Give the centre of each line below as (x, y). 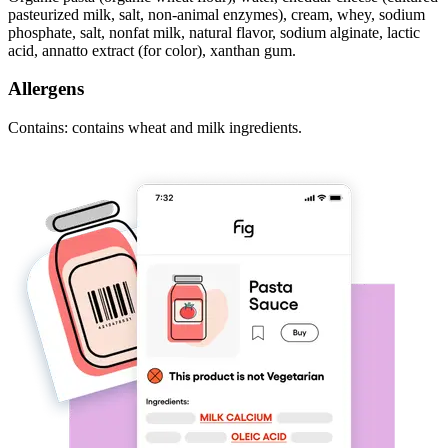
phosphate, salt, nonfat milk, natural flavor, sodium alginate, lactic (214, 32)
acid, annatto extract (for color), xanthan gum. (152, 50)
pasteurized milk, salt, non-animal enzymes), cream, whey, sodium (216, 14)
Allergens (46, 89)
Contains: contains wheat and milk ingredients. (155, 128)
